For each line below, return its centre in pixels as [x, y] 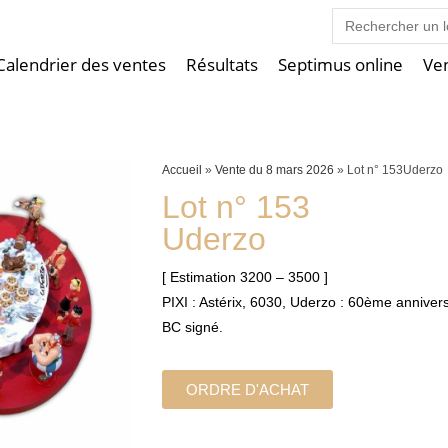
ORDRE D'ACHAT [248, 389]
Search [354, 13]
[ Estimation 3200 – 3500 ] [245, 277]
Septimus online [340, 65]
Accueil [182, 170]
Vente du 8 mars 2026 [275, 170]
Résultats [221, 65]
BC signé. [193, 327]
